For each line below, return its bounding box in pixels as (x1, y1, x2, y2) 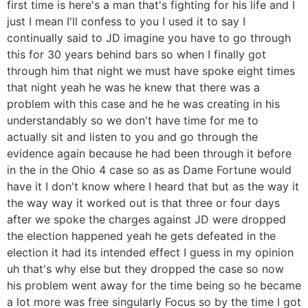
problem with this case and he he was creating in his (7, 97, 280, 111)
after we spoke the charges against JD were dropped (7, 212, 286, 227)
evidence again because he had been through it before (7, 146, 291, 161)
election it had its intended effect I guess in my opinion (7, 245, 294, 260)
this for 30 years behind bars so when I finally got (7, 47, 266, 62)
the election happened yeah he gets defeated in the (7, 229, 276, 243)
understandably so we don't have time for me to (7, 113, 258, 128)
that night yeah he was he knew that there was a (7, 80, 260, 95)
